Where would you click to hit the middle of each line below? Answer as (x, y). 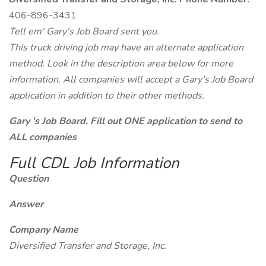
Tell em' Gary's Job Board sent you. (84, 31)
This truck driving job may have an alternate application (126, 47)
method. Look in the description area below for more (121, 64)
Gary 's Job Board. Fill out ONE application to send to (126, 121)
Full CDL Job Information (94, 163)
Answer (26, 204)
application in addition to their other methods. (107, 96)
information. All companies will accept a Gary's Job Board (131, 80)
